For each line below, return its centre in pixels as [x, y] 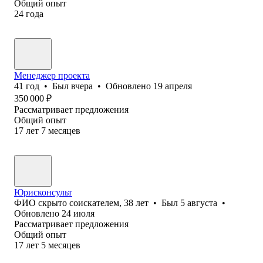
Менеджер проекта [52, 75]
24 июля [78, 213]
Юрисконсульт [43, 192]
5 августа [199, 203]
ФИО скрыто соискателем [67, 203]
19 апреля [173, 86]
